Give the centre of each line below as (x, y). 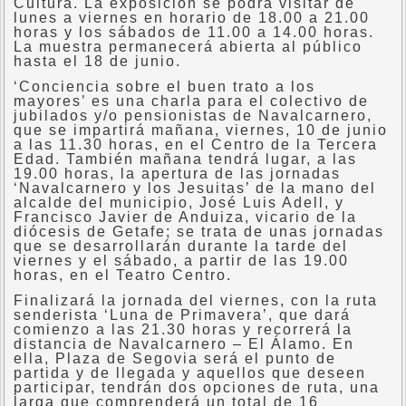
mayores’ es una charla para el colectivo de (191, 101)
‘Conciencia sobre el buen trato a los (164, 87)
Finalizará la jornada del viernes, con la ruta (196, 300)
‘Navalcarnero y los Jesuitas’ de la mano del (195, 188)
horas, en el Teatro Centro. (123, 275)
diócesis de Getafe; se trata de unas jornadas (199, 232)
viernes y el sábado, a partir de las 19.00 (181, 261)
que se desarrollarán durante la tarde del (181, 246)
